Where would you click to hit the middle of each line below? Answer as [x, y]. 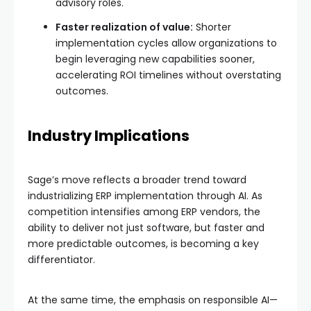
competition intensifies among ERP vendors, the [144, 212]
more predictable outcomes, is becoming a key [143, 244]
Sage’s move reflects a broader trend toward [137, 180]
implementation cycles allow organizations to [166, 43]
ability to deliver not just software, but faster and [146, 228]
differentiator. [61, 260]
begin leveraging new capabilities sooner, [155, 59]
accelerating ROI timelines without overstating [168, 75]
